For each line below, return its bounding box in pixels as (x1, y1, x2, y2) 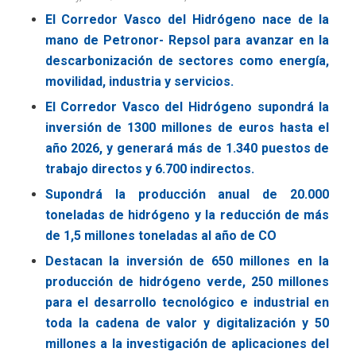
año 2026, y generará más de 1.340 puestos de (44, 140, 330, 156)
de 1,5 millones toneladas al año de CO (44, 227, 277, 243)
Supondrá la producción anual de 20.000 (44, 186, 330, 202)
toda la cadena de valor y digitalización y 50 (44, 315, 330, 331)
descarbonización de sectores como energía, (44, 52, 330, 68)
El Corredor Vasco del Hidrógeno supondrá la (44, 99, 330, 114)
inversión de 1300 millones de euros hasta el (44, 119, 330, 135)
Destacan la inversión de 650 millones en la (44, 253, 330, 269)
